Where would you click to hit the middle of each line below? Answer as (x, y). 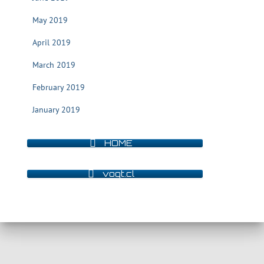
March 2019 (54, 65)
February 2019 (59, 87)
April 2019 (52, 42)
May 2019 (50, 20)
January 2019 (56, 110)
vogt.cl (118, 173)
